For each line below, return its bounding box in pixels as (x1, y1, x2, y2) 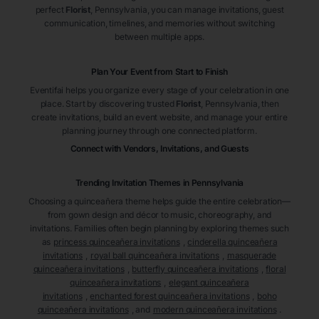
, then (257, 98, 279, 110)
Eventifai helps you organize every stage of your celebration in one (29, 85, 290, 96)
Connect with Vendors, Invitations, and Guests (70, 143, 249, 155)
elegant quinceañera (169, 277, 249, 288)
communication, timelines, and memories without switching (43, 18, 276, 29)
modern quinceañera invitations (152, 304, 277, 315)
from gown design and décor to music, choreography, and (47, 209, 272, 221)
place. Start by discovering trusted (40, 98, 174, 110)
